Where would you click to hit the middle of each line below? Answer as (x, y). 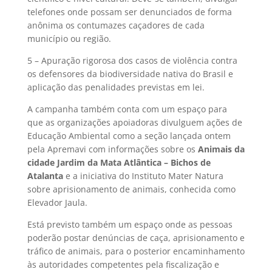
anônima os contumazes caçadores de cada (116, 25)
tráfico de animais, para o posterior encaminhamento (136, 251)
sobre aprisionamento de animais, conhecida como (131, 189)
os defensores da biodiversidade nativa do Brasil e (130, 74)
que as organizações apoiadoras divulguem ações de (134, 122)
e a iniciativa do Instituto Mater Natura (143, 176)
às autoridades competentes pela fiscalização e (123, 264)
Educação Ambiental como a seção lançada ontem (129, 136)
